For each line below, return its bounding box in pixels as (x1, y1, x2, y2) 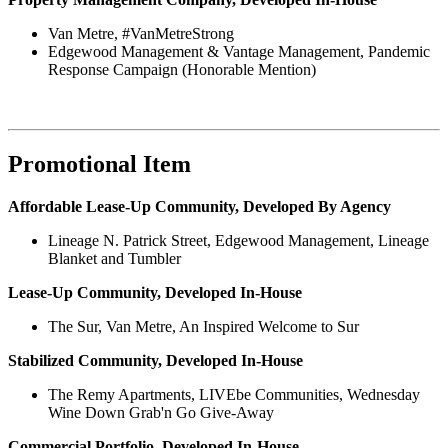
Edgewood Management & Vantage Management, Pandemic (48, 43, 430, 61)
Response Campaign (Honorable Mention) (48, 61, 316, 79)
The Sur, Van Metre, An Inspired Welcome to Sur (48, 317, 359, 335)
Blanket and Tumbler (48, 249, 181, 267)
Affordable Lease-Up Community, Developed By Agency (8, 197, 391, 215)
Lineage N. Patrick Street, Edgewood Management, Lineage (48, 231, 429, 249)
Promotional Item (8, 151, 191, 177)
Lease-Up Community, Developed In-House (8, 283, 302, 301)
